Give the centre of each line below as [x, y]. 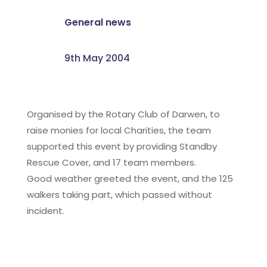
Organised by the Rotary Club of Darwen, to [123, 114]
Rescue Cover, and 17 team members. [111, 162]
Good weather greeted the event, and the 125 [130, 178]
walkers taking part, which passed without [119, 194]
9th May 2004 [97, 58]
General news [97, 22]
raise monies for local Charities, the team [119, 130]
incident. [45, 210]
